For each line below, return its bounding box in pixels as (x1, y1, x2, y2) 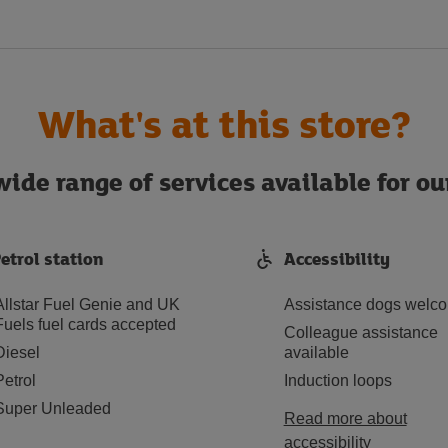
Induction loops (283, 372, 392, 389)
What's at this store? (37, 96, 411, 150)
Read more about (283, 410, 407, 427)
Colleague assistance (283, 324, 438, 341)
